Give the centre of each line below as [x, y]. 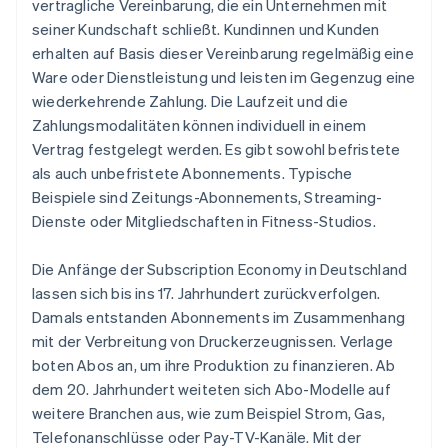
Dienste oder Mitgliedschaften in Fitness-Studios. [204, 221]
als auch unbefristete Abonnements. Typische [192, 173]
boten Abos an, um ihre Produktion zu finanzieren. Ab [214, 365]
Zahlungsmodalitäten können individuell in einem [199, 125]
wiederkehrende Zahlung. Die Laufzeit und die [190, 101]
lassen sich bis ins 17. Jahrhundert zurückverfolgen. [206, 293]
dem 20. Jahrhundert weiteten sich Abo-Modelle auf [211, 389]
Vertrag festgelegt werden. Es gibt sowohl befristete [216, 149]
